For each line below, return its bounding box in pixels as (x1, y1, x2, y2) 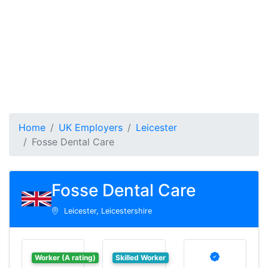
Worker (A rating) (34, 253, 96, 262)
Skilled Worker (115, 253, 166, 262)
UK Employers (59, 121, 123, 133)
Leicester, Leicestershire (62, 206, 152, 215)
